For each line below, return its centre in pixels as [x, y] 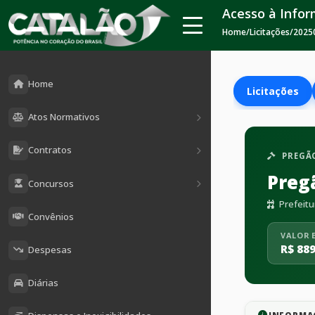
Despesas [50, 250]
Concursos [51, 183]
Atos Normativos [64, 117]
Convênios [51, 216]
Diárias [43, 283]
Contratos [50, 150]
